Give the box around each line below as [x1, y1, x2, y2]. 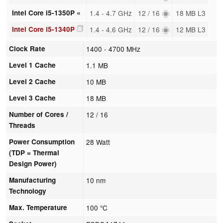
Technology [9, 186, 47, 196]
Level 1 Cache [9, 60, 56, 70]
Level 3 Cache [9, 93, 56, 103]
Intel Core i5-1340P [11, 24, 75, 34]
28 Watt [86, 136, 111, 147]
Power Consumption [9, 136, 75, 146]
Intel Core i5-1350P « [11, 7, 81, 17]
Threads [9, 120, 36, 130]
